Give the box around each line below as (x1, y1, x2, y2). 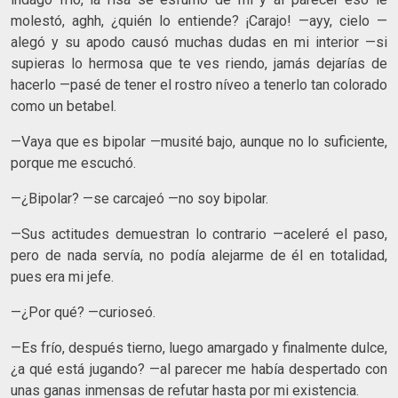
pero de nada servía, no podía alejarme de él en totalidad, (11, 246, 387, 264)
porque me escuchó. (11, 154, 136, 171)
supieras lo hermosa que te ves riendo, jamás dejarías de (11, 54, 387, 72)
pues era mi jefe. (11, 267, 114, 285)
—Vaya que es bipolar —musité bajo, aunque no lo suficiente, (11, 132, 387, 150)
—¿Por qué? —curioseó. (11, 303, 155, 321)
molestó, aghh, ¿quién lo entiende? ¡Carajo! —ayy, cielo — (11, 12, 387, 29)
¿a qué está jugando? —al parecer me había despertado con (11, 360, 387, 378)
